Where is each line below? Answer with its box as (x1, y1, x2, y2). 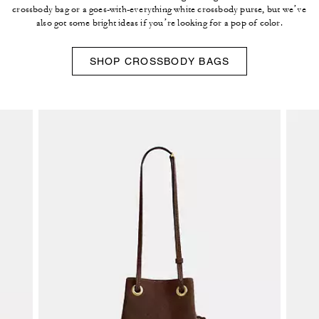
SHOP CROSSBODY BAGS (89, 55, 230, 67)
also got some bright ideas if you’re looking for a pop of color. (36, 16, 283, 28)
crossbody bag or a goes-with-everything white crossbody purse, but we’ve (12, 3, 307, 15)
